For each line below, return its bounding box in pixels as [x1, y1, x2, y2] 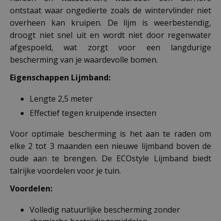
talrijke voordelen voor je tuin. [10, 165, 121, 176]
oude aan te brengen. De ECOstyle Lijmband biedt [10, 152, 211, 164]
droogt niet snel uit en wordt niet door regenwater [10, 30, 211, 40]
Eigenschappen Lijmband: [10, 72, 110, 83]
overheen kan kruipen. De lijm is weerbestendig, [10, 17, 211, 28]
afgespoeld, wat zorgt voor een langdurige [10, 42, 211, 53]
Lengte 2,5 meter [30, 93, 93, 104]
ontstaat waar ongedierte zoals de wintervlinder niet [10, 5, 211, 16]
